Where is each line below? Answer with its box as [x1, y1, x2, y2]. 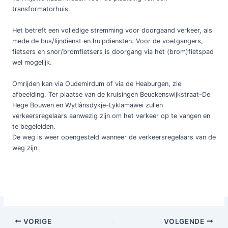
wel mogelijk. [12, 58, 52, 66]
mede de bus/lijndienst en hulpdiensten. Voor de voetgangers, [12, 37, 203, 45]
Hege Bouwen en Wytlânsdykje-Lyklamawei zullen [12, 101, 163, 109]
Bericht [3, 217, 25, 225]
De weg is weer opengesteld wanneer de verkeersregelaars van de [12, 133, 216, 141]
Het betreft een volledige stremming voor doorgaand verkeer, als [12, 26, 212, 34]
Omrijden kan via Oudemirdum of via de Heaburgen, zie [12, 79, 181, 88]
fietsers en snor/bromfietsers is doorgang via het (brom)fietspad [12, 47, 214, 55]
